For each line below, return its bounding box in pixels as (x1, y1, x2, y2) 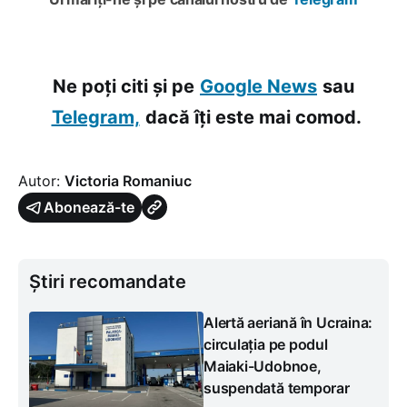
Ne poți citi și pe (53, 74, 194, 97)
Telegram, (51, 105, 140, 128)
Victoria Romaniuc (65, 171, 192, 190)
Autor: (18, 171, 65, 190)
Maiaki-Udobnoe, (203, 356, 322, 375)
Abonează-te (44, 197, 134, 216)
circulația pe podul (203, 334, 328, 353)
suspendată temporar (203, 378, 350, 397)
